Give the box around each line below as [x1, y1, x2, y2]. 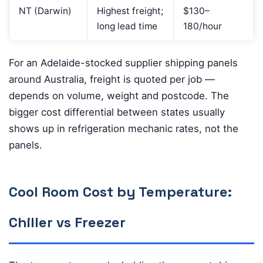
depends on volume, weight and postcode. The [9, 89, 229, 102]
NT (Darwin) [19, 5, 72, 16]
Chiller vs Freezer [9, 213, 126, 231]
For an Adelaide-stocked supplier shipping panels [9, 56, 238, 69]
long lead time [97, 20, 157, 32]
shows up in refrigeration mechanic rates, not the [9, 122, 238, 134]
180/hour [183, 20, 222, 32]
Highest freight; [97, 5, 163, 16]
